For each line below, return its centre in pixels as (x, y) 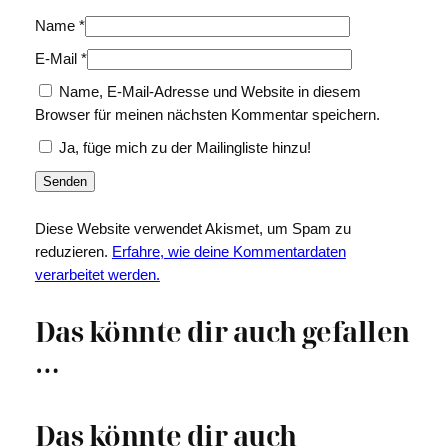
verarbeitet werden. (97, 274)
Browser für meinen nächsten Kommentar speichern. (207, 115)
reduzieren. (73, 251)
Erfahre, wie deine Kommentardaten (228, 251)
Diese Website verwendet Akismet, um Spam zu (192, 228)
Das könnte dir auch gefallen (222, 331)
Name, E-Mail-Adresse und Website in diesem (209, 92)
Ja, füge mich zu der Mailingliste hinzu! (182, 148)
